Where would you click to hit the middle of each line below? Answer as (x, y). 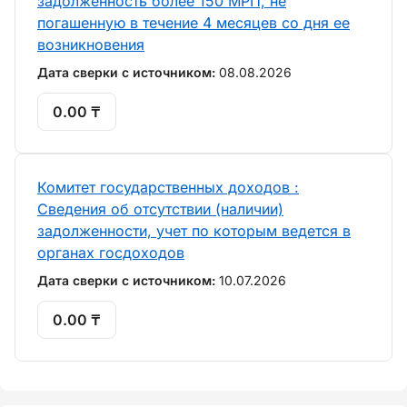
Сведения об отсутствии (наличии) (160, 209)
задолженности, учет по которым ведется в (194, 231)
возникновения (91, 45)
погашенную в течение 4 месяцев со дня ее (194, 23)
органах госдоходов (111, 253)
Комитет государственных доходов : (168, 187)
